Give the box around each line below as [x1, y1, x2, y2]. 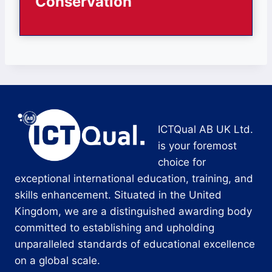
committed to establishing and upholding [15, 221, 214, 234]
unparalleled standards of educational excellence [15, 237, 255, 250]
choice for [158, 155, 206, 168]
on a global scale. [15, 254, 100, 267]
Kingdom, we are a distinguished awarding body [15, 205, 252, 217]
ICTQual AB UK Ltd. [158, 123, 253, 135]
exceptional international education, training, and [15, 172, 253, 185]
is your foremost [158, 139, 237, 152]
